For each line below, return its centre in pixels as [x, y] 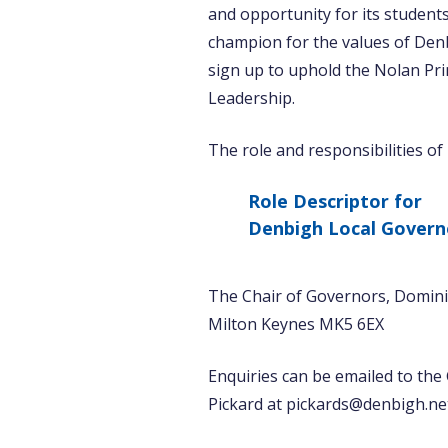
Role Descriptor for [335, 201]
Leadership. [251, 98]
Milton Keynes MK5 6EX [296, 324]
